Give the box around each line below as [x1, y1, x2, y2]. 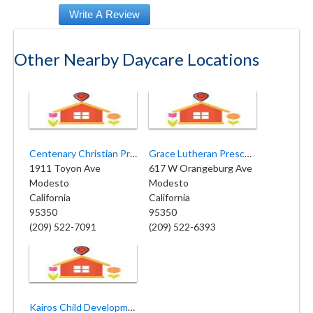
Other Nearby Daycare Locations [14, 48, 259, 69]
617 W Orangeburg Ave [149, 161, 252, 174]
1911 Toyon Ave [29, 161, 101, 174]
